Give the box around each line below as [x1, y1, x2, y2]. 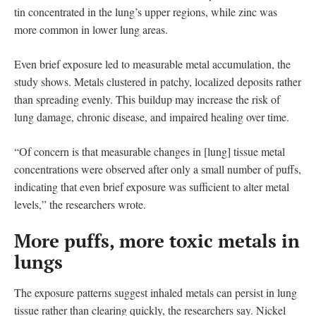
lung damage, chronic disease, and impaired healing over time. [14, 109, 289, 124]
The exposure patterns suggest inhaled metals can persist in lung [14, 284, 297, 300]
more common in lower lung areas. [14, 21, 168, 37]
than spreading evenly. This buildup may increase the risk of [14, 91, 280, 107]
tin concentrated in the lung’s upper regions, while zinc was [14, 4, 277, 19]
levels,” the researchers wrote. [14, 196, 146, 212]
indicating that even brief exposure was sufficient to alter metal [14, 178, 289, 194]
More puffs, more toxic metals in [14, 228, 300, 253]
